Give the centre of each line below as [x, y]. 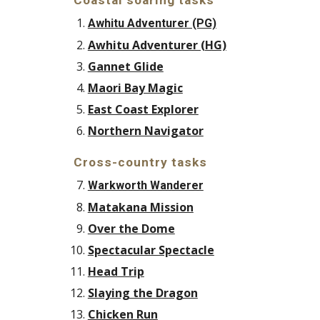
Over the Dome [131, 229]
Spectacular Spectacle [151, 250]
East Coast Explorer [143, 109]
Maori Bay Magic [135, 88]
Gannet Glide [125, 66]
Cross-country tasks [140, 162]
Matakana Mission [140, 207]
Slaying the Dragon [142, 293]
